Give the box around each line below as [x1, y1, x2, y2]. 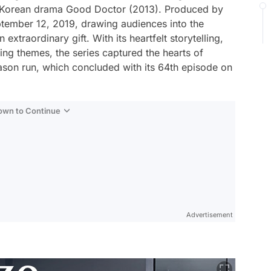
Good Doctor [66, 3, 126, 15]
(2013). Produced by [126, 3, 223, 15]
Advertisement [186, 211, 233, 219]
